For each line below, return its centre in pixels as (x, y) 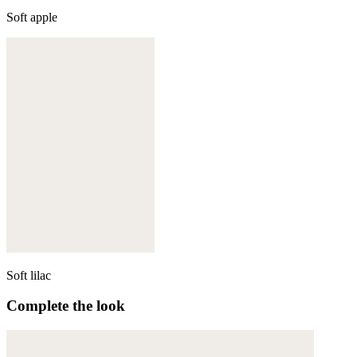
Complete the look (66, 306)
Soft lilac (29, 275)
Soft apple (32, 17)
